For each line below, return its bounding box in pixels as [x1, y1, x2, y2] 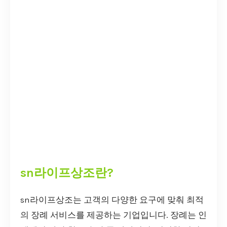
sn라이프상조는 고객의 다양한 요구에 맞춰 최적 [20, 195, 204, 205]
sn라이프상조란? [20, 166, 113, 180]
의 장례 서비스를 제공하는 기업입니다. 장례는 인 [20, 210, 207, 220]
